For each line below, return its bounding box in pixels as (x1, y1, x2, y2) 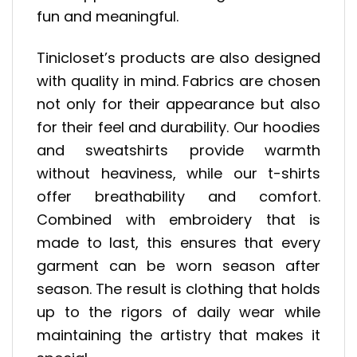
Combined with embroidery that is (37, 210, 320, 230)
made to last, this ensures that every (37, 233, 320, 253)
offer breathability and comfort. (37, 186, 320, 207)
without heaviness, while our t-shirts (37, 163, 320, 184)
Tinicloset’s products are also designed (37, 48, 320, 69)
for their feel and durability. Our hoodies (37, 117, 320, 138)
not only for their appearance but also (37, 94, 320, 115)
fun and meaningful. (37, 6, 178, 26)
